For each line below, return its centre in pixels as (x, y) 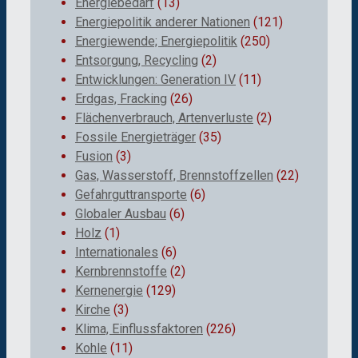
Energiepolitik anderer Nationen (163, 22)
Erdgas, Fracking (121, 98)
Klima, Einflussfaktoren (139, 328)
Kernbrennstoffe (121, 271)
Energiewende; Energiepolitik (156, 41)
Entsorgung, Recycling (137, 60)
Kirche (93, 309)
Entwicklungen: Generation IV (155, 79)
